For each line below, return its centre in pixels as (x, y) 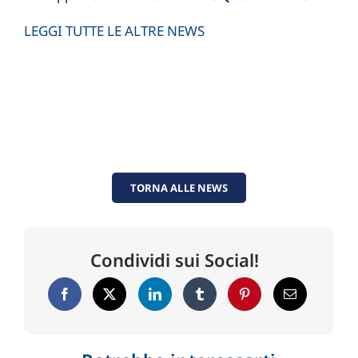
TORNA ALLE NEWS (179, 188)
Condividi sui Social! (175, 260)
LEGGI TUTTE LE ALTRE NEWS (114, 31)
